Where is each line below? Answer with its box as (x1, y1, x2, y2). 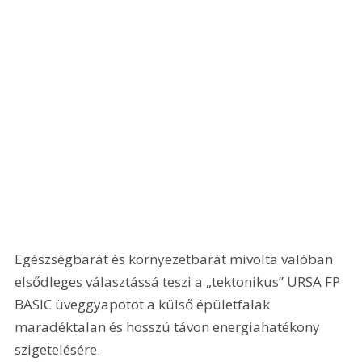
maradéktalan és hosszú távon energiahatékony (15, 318, 324, 337)
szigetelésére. (15, 340, 101, 360)
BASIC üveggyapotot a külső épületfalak (15, 295, 274, 314)
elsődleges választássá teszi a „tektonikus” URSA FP (15, 272, 344, 292)
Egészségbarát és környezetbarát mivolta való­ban (15, 250, 337, 269)
